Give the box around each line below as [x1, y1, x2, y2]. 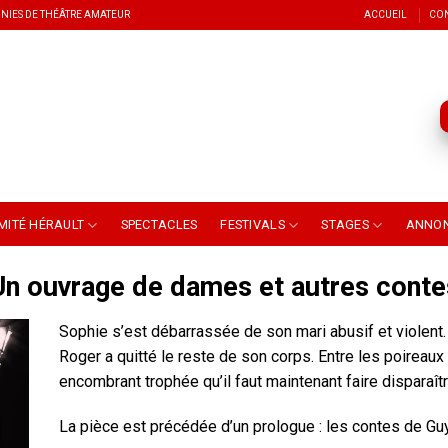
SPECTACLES [120, 217, 198, 232]
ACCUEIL [363, 9, 407, 20]
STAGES [321, 217, 369, 232]
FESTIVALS [220, 217, 285, 232]
